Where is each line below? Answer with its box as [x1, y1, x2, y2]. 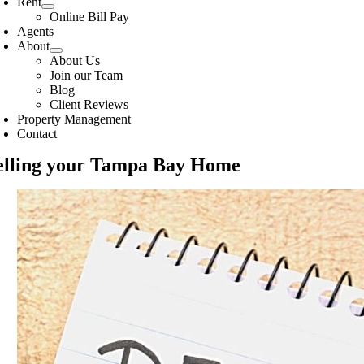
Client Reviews [50, 97, 129, 111]
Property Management [17, 112, 132, 126]
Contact [17, 127, 58, 141]
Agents [17, 24, 54, 38]
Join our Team [50, 68, 123, 82]
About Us [50, 54, 101, 67]
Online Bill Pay [50, 10, 130, 24]
